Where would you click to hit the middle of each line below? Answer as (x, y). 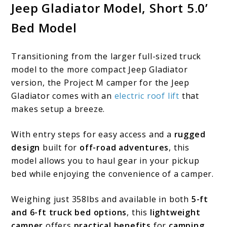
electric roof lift (147, 96)
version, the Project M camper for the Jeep (101, 82)
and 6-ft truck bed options (69, 212)
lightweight (175, 212)
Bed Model (44, 27)
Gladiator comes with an (63, 96)
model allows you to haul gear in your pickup (105, 160)
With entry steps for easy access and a (93, 134)
